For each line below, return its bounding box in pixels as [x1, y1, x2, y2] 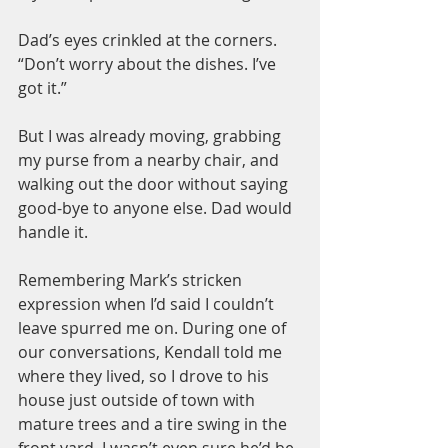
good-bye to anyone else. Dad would [18, 197, 296, 219]
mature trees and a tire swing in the [18, 413, 291, 435]
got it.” [18, 77, 67, 99]
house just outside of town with [18, 389, 259, 411]
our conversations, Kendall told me [18, 341, 286, 363]
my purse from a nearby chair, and [18, 149, 283, 171]
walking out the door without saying [18, 173, 292, 195]
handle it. [18, 221, 88, 243]
